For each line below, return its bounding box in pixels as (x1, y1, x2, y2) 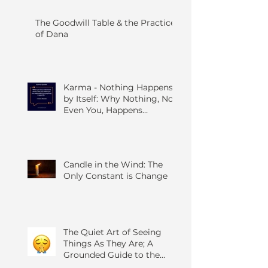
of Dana (35, 29, 68, 39)
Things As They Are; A (63, 238, 153, 249)
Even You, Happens (63, 105, 142, 115)
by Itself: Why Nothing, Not (63, 93, 177, 104)
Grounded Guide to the (63, 249, 160, 260)
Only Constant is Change (63, 170, 167, 181)
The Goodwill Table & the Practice (35, 17, 175, 28)
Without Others (63, 116, 130, 127)
